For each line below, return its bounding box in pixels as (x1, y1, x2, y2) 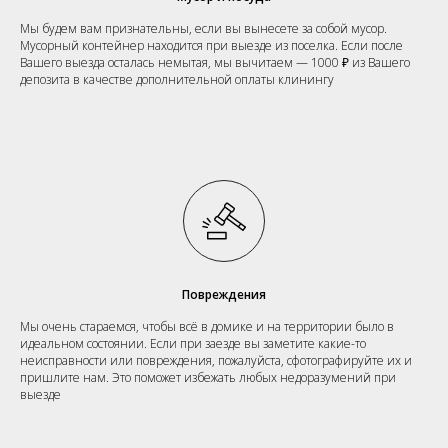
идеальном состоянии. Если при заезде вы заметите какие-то (20, 334, 366, 352)
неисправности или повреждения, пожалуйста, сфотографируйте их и (20, 351, 412, 369)
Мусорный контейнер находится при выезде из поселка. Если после (20, 36, 403, 54)
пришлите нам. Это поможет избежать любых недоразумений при (20, 368, 396, 386)
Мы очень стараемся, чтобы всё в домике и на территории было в (20, 317, 394, 335)
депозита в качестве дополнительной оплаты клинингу (20, 70, 334, 88)
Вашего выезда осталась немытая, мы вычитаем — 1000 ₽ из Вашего (20, 53, 410, 71)
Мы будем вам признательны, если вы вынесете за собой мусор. (20, 19, 387, 37)
